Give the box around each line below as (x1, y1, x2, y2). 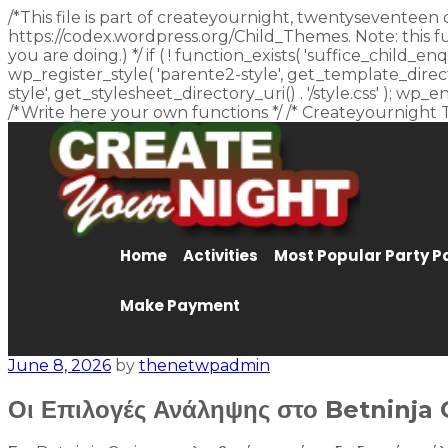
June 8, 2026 (8, 355, 111, 375)
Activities (183, 244, 258, 266)
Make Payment (120, 294, 240, 316)
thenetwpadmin (139, 355, 270, 375)
